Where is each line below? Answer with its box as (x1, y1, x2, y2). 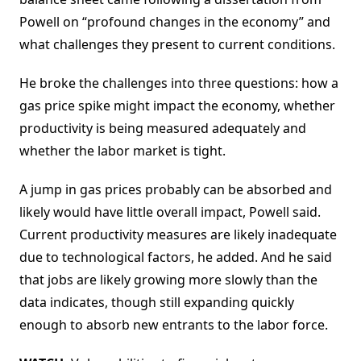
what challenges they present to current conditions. (19, 35, 335, 54)
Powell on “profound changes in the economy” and (19, 13, 330, 31)
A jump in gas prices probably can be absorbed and (19, 180, 332, 199)
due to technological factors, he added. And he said (19, 248, 332, 267)
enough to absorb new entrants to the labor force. (19, 316, 328, 334)
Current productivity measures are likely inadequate (19, 226, 337, 244)
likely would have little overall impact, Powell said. (19, 203, 321, 222)
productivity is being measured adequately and (19, 119, 306, 138)
